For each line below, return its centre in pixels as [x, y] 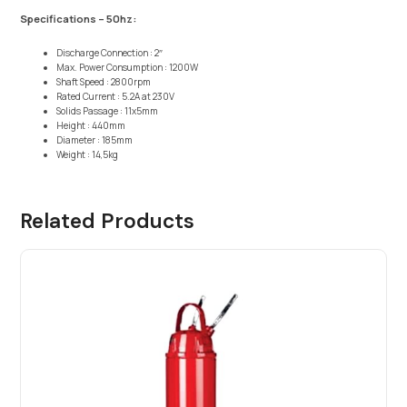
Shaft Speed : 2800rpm [104, 82]
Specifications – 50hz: [79, 19]
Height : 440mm [91, 126]
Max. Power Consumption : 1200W [128, 68]
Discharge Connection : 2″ [110, 53]
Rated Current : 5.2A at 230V [116, 97]
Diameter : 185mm [95, 140]
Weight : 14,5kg [88, 155]
